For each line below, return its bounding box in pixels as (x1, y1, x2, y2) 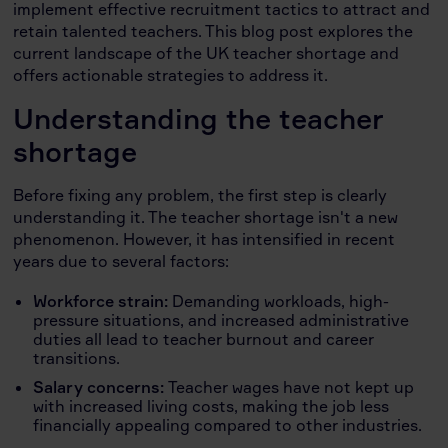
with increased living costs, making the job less (33, 395, 390, 416)
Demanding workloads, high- (172, 290, 390, 311)
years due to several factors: (13, 250, 230, 271)
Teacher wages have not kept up (168, 376, 415, 397)
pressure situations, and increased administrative (33, 309, 410, 330)
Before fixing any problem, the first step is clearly (13, 184, 388, 205)
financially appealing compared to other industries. (33, 414, 423, 435)
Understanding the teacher (13, 100, 385, 136)
